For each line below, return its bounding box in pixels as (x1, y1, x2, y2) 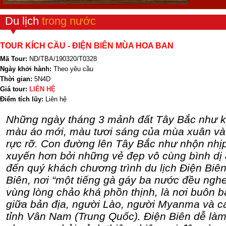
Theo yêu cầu (53, 65, 93, 73)
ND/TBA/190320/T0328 (29, 55, 97, 63)
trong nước (42, 15, 96, 28)
